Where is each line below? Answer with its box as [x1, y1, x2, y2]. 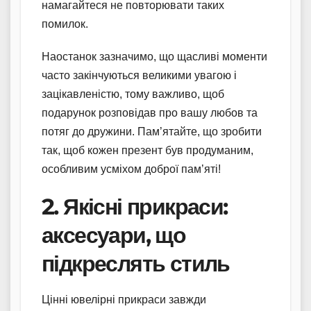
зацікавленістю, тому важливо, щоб [42, 87, 224, 100]
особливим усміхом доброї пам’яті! [42, 162, 221, 175]
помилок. [42, 17, 88, 30]
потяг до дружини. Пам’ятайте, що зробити [42, 125, 262, 137]
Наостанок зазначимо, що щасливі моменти [42, 50, 267, 62]
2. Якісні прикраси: [42, 192, 228, 220]
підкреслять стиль [42, 249, 230, 277]
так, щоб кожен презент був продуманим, [42, 144, 253, 156]
